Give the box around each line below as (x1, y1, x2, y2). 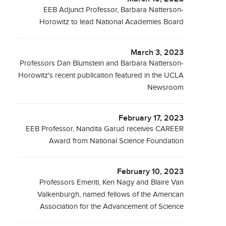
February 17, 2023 (119, 114, 184, 123)
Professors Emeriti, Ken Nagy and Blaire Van (39, 178, 184, 187)
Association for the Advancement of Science (40, 202, 184, 211)
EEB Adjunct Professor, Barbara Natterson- (43, 6, 184, 14)
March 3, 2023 (131, 48, 184, 58)
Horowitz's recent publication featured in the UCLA (18, 71, 184, 80)
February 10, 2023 (117, 167, 184, 177)
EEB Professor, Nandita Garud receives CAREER (26, 125, 184, 133)
